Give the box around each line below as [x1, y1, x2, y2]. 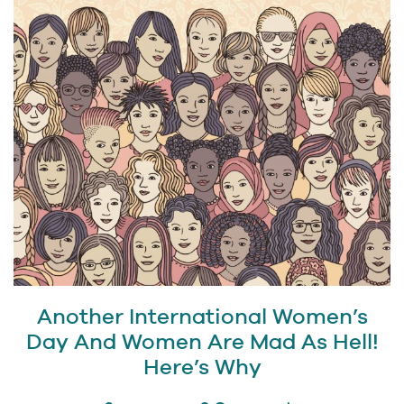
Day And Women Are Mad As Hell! [25, 329, 379, 354]
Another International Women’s [36, 304, 368, 329]
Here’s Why [142, 354, 262, 380]
